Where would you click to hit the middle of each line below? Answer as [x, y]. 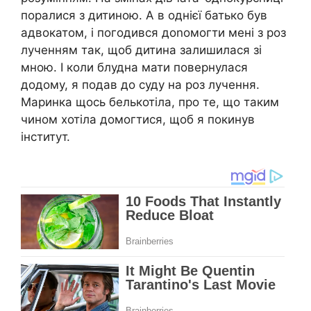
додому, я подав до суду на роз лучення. [140, 84]
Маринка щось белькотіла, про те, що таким [150, 102]
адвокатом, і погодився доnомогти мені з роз [153, 32]
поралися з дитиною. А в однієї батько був [144, 15]
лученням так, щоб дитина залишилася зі [141, 50]
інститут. [45, 136]
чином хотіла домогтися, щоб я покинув [138, 119]
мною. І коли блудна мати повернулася [134, 67]
